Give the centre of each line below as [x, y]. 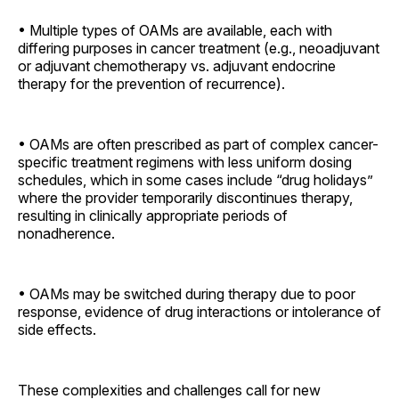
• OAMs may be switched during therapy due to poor [187, 293]
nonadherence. [66, 233]
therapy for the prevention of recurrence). [151, 83]
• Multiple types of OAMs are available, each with [175, 30]
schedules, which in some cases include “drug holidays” [195, 179]
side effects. [57, 329]
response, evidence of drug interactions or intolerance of [199, 311]
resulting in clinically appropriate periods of [153, 215]
